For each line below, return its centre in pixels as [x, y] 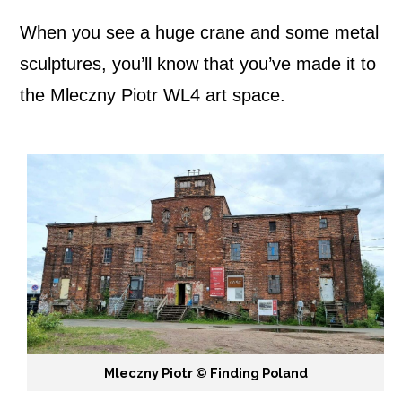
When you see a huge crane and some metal [199, 32]
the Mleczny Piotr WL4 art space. [153, 95]
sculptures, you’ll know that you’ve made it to [198, 63]
